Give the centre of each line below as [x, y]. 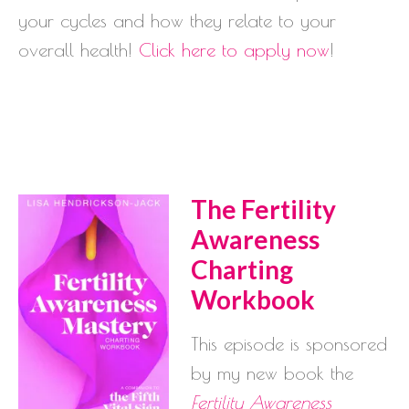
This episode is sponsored [289, 343]
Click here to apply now [234, 49]
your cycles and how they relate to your [177, 20]
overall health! [79, 49]
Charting [242, 269]
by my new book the [272, 372]
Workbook [253, 299]
